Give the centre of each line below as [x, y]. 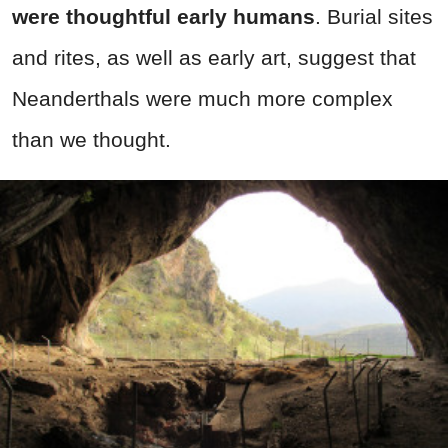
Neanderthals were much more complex [202, 98]
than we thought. [91, 139]
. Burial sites [374, 16]
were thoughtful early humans [163, 16]
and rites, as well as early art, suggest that [214, 57]
